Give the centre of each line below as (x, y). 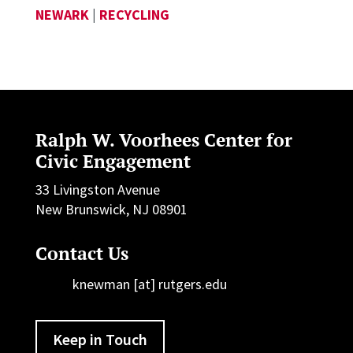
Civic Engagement (113, 162)
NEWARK (62, 15)
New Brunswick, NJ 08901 (111, 210)
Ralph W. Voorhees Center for (163, 140)
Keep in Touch (100, 340)
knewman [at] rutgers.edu (149, 284)
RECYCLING (134, 15)
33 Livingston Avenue (97, 190)
